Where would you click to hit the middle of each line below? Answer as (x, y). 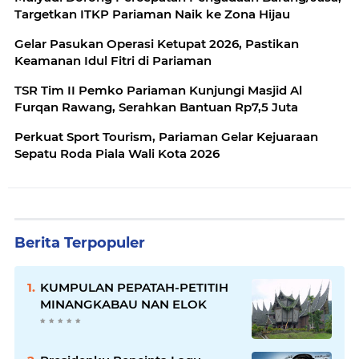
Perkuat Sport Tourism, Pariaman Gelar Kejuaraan (166, 137)
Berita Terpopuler (80, 243)
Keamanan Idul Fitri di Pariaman (113, 61)
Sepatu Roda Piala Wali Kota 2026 (117, 153)
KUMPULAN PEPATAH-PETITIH (134, 287)
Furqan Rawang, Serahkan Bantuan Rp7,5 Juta (156, 107)
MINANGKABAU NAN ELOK (123, 304)
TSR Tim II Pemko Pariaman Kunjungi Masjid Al (158, 90)
